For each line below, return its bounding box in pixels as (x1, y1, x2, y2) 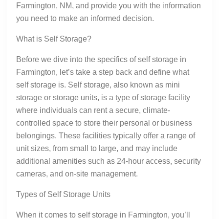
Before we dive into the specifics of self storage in (16, 55, 186, 64)
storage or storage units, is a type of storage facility (16, 93, 190, 102)
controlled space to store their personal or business (16, 118, 192, 127)
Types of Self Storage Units (16, 190, 110, 198)
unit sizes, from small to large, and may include (16, 144, 177, 153)
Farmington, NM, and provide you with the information (16, 1, 201, 10)
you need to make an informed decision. (16, 14, 154, 22)
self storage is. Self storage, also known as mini (16, 80, 180, 89)
